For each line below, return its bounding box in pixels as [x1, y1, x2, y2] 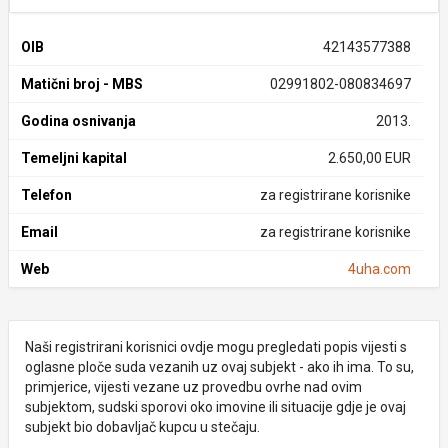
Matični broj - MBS [21, 76, 143, 92]
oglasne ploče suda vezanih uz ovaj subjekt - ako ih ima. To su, [25, 359, 414, 375]
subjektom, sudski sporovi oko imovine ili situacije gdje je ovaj [25, 399, 406, 415]
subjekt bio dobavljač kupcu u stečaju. [25, 419, 260, 435]
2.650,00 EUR [327, 150, 411, 166]
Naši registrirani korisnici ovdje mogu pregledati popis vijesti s [25, 339, 407, 355]
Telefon [21, 187, 72, 203]
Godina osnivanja [21, 113, 136, 129]
